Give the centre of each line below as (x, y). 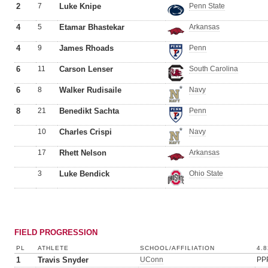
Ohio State (206, 173)
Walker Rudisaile (90, 90)
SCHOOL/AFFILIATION (177, 248)
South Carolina (214, 69)
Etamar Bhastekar (92, 27)
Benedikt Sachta (89, 111)
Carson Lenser (86, 69)
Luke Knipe (80, 6)
